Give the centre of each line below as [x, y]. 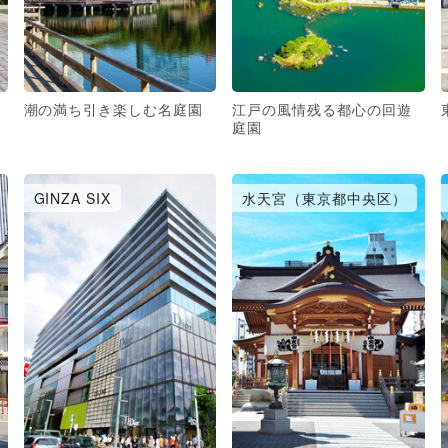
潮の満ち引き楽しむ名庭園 [113, 109]
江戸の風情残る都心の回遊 [322, 109]
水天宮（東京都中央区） [324, 197]
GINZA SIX [72, 197]
